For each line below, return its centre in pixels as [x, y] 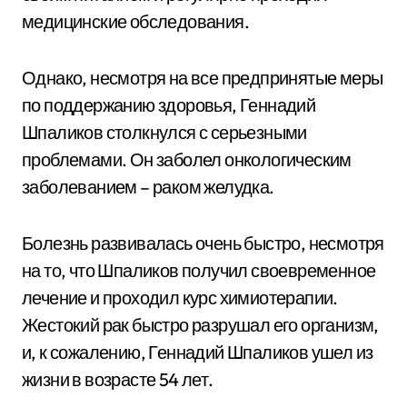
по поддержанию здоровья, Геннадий [169, 105]
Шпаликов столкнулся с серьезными [164, 132]
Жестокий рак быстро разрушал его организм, [200, 325]
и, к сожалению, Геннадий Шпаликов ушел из [198, 352]
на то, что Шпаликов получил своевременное [199, 270]
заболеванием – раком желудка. [148, 187]
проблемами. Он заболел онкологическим [187, 159]
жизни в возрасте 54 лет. [118, 379]
